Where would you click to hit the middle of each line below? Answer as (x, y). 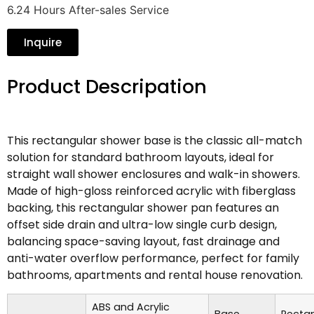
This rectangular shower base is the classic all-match (155, 140)
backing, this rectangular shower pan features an (143, 207)
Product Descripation (107, 86)
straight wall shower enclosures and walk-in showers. (153, 174)
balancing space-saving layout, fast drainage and (143, 241)
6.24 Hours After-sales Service (88, 10)
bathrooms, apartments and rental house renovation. (155, 275)
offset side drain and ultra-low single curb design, (142, 224)
